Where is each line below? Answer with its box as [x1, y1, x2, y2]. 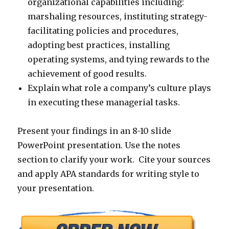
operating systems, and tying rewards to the [28, 54, 210, 64]
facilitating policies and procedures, [28, 26, 179, 36]
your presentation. [17, 183, 95, 193]
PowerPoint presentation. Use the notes [17, 140, 181, 150]
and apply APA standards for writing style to [17, 169, 200, 179]
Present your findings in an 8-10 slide [17, 126, 172, 136]
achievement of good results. [28, 68, 147, 79]
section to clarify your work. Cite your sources [17, 154, 211, 165]
